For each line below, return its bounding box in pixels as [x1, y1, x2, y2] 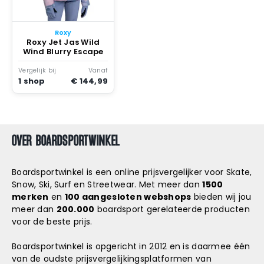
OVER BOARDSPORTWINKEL [12, 130, 120, 150]
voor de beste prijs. [12, 216, 93, 227]
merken [12, 191, 49, 203]
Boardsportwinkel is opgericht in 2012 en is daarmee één [12, 240, 250, 252]
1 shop [18, 75, 45, 87]
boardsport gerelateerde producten [94, 203, 250, 215]
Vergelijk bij [18, 65, 57, 75]
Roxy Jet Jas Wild [26, 37, 100, 48]
